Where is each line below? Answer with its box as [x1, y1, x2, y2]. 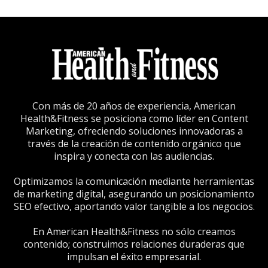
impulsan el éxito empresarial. [67, 249, 201, 263]
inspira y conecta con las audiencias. [54, 149, 214, 163]
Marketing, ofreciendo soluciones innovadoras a [25, 124, 243, 138]
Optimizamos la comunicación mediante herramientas [14, 174, 254, 188]
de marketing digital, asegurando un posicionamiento [14, 187, 254, 200]
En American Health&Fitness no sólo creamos [32, 224, 236, 238]
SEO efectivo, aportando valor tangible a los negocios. [13, 199, 255, 213]
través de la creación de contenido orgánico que [27, 136, 241, 150]
